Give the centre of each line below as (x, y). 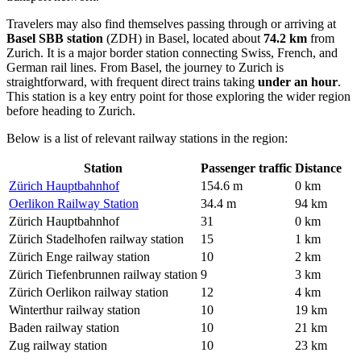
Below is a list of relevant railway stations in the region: (147, 138)
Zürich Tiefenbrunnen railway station (103, 274)
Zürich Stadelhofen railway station (96, 239)
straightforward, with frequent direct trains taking (132, 81)
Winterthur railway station (75, 309)
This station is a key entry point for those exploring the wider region (178, 96)
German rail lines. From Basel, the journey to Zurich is (145, 67)
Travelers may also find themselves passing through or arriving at (171, 23)
